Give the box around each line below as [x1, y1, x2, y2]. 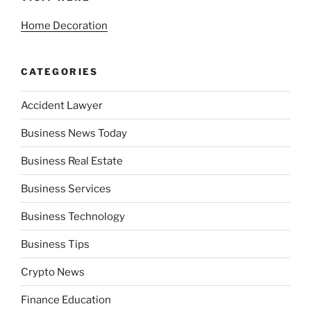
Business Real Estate [21, 154, 123, 167]
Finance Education [21, 293, 111, 306]
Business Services [21, 182, 111, 195]
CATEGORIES [21, 65, 99, 77]
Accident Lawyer [21, 99, 103, 112]
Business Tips [21, 237, 90, 251]
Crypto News [21, 265, 85, 278]
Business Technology [21, 210, 125, 223]
